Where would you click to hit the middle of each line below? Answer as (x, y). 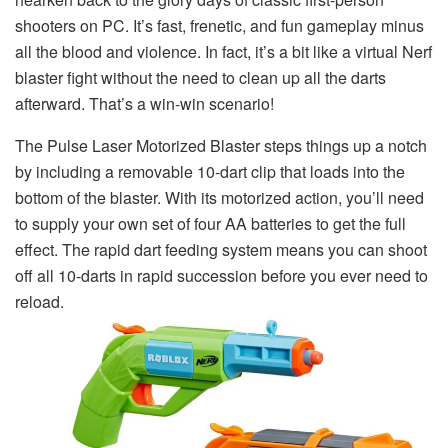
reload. (39, 301)
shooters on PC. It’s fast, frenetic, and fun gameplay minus (219, 25)
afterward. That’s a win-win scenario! (144, 103)
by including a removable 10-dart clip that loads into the (210, 171)
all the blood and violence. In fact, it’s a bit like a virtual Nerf (223, 51)
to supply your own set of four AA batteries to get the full (210, 223)
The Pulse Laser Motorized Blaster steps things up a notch (221, 145)
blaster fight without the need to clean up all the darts (200, 77)
